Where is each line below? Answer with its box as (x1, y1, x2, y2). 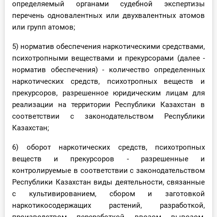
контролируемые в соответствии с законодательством (12, 166, 205, 175)
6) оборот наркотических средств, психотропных (12, 143, 205, 152)
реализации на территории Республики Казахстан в (12, 100, 205, 109)
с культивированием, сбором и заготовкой (12, 189, 205, 199)
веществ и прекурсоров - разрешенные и (12, 155, 205, 164)
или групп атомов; (12, 23, 75, 32)
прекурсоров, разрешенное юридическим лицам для (12, 89, 205, 98)
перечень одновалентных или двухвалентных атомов (12, 11, 205, 20)
